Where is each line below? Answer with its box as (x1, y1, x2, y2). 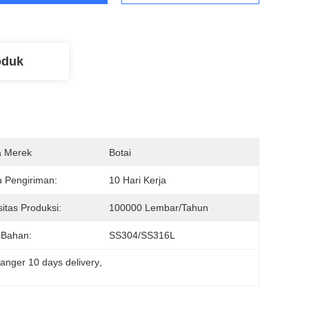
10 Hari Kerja (109, 175, 166, 186)
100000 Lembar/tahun (109, 202, 208, 213)
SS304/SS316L (109, 230, 175, 241)
